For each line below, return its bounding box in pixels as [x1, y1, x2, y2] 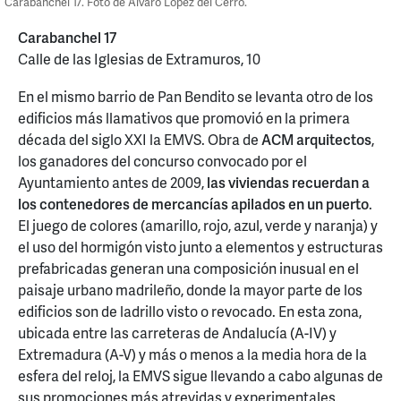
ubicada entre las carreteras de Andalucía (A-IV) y [18, 321, 337, 343]
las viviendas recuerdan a [204, 171, 370, 192]
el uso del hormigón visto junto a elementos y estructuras [18, 235, 383, 257]
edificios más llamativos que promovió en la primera [18, 107, 350, 128]
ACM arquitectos [261, 128, 371, 149]
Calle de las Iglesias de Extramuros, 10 [18, 48, 260, 70]
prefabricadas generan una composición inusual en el [18, 257, 359, 278]
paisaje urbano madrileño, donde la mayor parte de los [18, 278, 363, 300]
